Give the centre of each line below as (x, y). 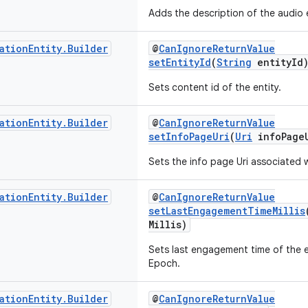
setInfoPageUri (189, 136)
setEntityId (180, 62)
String (234, 62)
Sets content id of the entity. (215, 87)
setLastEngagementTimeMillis (227, 211)
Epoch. (164, 263)
